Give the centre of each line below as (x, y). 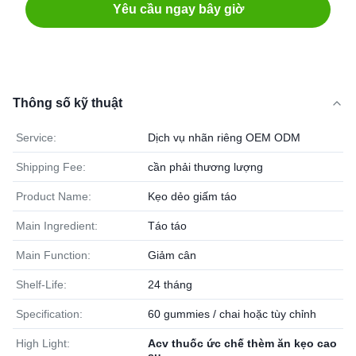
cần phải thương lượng (205, 167)
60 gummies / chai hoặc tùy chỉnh (232, 314)
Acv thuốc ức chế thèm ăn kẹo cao (242, 343)
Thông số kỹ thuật (68, 103)
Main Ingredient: (57, 226)
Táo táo (167, 226)
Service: (36, 137)
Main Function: (53, 255)
